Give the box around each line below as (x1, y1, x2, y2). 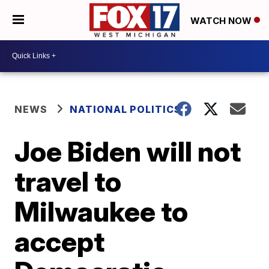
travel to (14, 164, 122, 198)
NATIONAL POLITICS (70, 103, 182, 115)
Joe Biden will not (14, 134, 241, 168)
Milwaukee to (14, 194, 189, 228)
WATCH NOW (190, 14, 254, 26)
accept (14, 224, 105, 258)
